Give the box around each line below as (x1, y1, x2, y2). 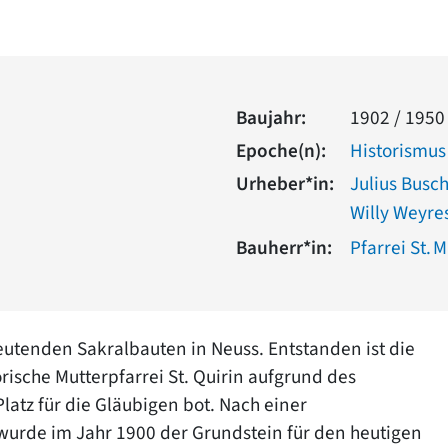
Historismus (350, 136, 446, 165)
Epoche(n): (236, 136, 326, 165)
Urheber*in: (236, 169, 334, 198)
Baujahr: (236, 103, 306, 132)
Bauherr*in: (236, 233, 332, 262)
